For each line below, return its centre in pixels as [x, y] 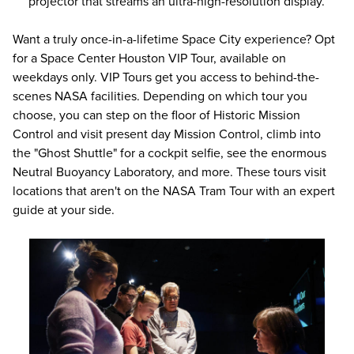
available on [251, 58]
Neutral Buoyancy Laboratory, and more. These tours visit [169, 172]
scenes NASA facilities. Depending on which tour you [160, 96]
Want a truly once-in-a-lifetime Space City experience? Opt [174, 39]
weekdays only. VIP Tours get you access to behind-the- [166, 77]
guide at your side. [64, 210]
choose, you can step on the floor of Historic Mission [156, 115]
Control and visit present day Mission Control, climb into [167, 134]
